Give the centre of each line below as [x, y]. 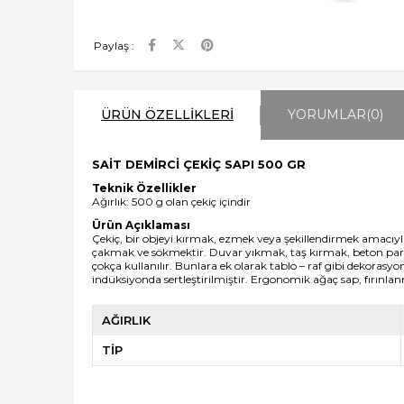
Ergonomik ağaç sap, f [309, 279]
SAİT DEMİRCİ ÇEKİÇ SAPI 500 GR [199, 165]
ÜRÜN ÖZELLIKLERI [167, 115]
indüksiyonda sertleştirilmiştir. [171, 279]
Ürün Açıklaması [141, 225]
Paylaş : [114, 46]
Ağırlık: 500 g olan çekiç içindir [171, 202]
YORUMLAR [327, 115]
